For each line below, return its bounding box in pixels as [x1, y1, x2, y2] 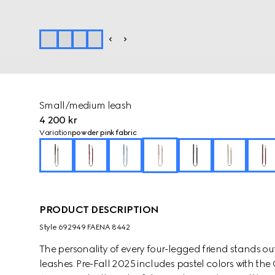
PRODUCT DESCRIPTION [39, 204, 159, 215]
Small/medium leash [39, 99, 132, 111]
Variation [39, 128, 72, 137]
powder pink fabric [71, 128, 137, 137]
